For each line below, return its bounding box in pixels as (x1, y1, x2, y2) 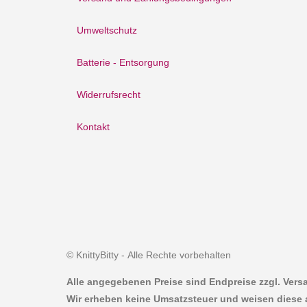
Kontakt (77, 121, 110, 133)
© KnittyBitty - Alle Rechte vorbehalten (66, 249, 231, 260)
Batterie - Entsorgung (77, 57, 169, 69)
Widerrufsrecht (77, 89, 140, 101)
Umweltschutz (77, 25, 137, 36)
